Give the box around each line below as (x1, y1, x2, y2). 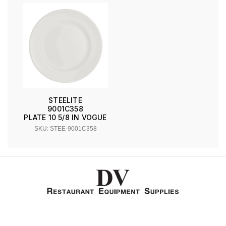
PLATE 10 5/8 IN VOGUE (24, 113, 107, 122)
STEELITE (48, 96, 82, 105)
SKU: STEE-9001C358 (34, 125, 97, 133)
